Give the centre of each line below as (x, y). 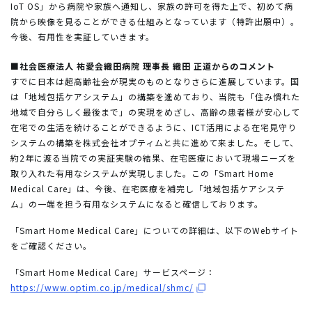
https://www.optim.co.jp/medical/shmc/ (102, 287)
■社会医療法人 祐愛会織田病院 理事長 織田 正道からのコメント (143, 65)
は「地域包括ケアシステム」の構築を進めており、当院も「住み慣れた (155, 96)
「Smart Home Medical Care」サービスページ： (113, 272)
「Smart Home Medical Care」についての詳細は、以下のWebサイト (155, 230)
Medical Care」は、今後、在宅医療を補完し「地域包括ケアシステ (148, 188)
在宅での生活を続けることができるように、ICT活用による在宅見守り (154, 127)
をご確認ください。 (51, 245)
